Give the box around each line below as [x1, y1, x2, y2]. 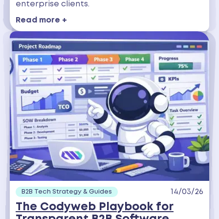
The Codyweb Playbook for [16, 201, 174, 212]
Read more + [16, 16, 67, 24]
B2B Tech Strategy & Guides [22, 188, 112, 195]
